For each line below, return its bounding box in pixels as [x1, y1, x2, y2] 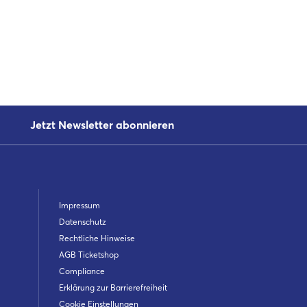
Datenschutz [58, 217, 106, 228]
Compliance [58, 266, 105, 277]
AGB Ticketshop [58, 249, 119, 260]
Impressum [58, 200, 100, 211]
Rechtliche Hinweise [58, 233, 135, 244]
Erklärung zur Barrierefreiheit [58, 282, 167, 293]
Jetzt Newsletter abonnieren [30, 118, 174, 132]
